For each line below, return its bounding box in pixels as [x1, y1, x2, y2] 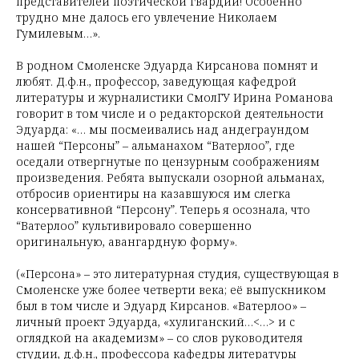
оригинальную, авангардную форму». [16, 234, 237, 249]
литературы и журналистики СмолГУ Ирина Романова [16, 90, 333, 105]
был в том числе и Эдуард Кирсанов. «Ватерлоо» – [16, 298, 306, 313]
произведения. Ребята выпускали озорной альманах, [16, 170, 325, 185]
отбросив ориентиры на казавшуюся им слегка [16, 186, 291, 201]
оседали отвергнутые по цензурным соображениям [16, 154, 320, 169]
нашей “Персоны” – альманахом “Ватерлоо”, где [16, 138, 295, 153]
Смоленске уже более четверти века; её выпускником [16, 282, 326, 297]
